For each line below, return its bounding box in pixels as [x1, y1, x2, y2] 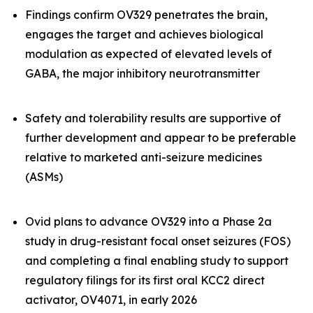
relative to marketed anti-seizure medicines [25, 150, 262, 164]
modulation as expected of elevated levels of [25, 47, 272, 61]
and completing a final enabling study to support [25, 254, 289, 268]
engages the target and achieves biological [25, 27, 263, 41]
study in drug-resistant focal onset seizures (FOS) [25, 234, 291, 248]
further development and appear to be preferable [25, 131, 296, 145]
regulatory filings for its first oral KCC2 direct [25, 273, 265, 287]
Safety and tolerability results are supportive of [25, 111, 281, 125]
